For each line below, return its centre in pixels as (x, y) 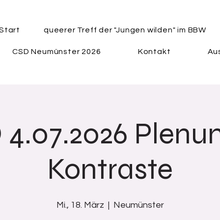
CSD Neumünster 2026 (57, 52)
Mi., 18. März (80, 205)
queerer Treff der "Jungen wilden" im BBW (125, 30)
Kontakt (154, 52)
